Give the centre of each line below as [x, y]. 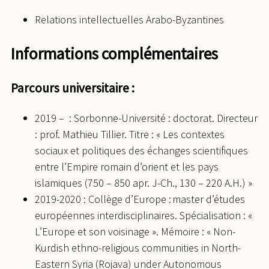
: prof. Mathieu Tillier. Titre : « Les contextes [130, 134]
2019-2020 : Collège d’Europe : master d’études [140, 199]
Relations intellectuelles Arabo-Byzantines [129, 20]
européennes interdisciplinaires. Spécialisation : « [144, 216]
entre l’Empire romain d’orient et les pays [127, 167]
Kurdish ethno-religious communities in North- [138, 248]
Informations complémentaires [114, 53]
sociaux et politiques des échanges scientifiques [141, 151]
